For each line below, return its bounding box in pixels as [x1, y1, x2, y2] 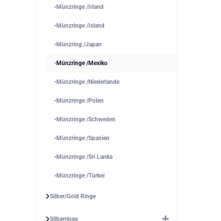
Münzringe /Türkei [56, 172, 105, 179]
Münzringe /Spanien [56, 134, 110, 142]
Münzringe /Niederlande [56, 78, 119, 85]
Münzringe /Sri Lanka [56, 153, 112, 160]
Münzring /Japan [56, 40, 102, 48]
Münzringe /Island [56, 22, 105, 29]
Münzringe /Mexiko [56, 59, 108, 67]
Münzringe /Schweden [56, 115, 115, 123]
